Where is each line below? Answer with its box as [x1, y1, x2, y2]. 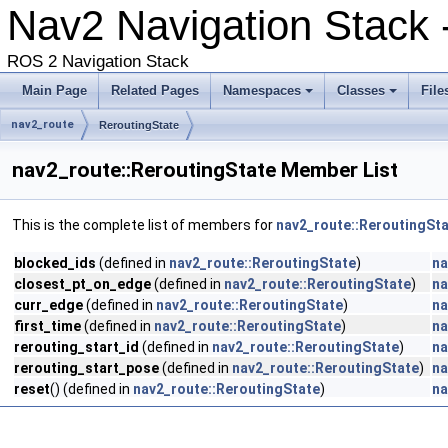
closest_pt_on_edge [14, 276, 151, 292]
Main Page [22, 83, 87, 98]
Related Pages [111, 83, 199, 98]
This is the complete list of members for [12, 217, 276, 233]
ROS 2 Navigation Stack [7, 52, 189, 71]
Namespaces [223, 83, 301, 98]
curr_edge [14, 297, 83, 313]
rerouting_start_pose [14, 360, 159, 376]
